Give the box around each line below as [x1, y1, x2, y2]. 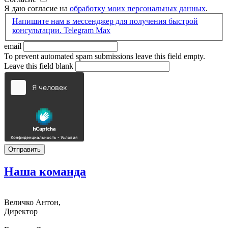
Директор [4, 207, 38, 216]
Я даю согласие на [4, 4, 70, 13]
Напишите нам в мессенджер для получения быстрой [12, 17, 198, 26]
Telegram [64, 26, 96, 35]
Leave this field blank [4, 62, 75, 71]
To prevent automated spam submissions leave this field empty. [4, 52, 205, 61]
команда [39, 165, 86, 179]
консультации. [12, 26, 64, 35]
